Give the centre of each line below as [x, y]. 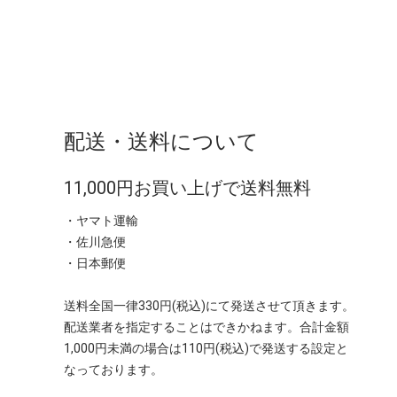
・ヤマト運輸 [101, 221]
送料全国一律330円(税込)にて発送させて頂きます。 [209, 306]
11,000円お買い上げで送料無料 [187, 188]
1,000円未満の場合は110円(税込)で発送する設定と [206, 349]
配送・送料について [161, 142]
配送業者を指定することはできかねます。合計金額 [206, 327]
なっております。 [113, 370]
